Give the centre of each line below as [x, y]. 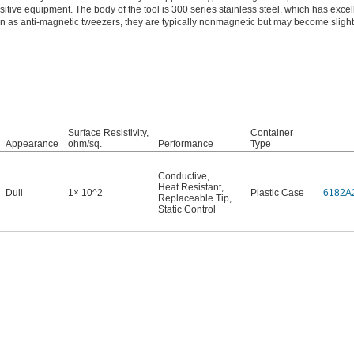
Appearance [32, 144]
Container [272, 133]
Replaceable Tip [194, 199]
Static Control [187, 210]
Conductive [183, 177]
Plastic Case [277, 193]
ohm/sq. [85, 144]
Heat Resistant [190, 188]
